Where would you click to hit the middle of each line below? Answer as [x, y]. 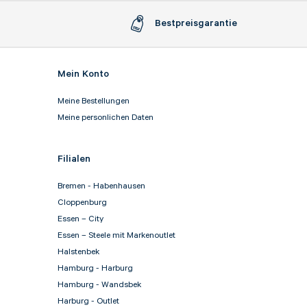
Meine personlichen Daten [105, 118]
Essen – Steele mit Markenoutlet [116, 236]
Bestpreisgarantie [196, 24]
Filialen [74, 159]
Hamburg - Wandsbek [99, 285]
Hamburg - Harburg [95, 269]
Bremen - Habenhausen [101, 186]
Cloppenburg [82, 203]
